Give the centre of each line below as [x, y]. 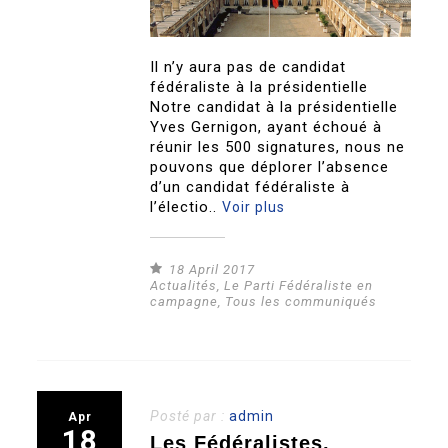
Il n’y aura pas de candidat [248, 66]
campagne [184, 301]
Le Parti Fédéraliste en [299, 285]
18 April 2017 [212, 269]
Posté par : [190, 415]
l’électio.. [186, 206]
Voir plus [254, 206]
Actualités [184, 285]
